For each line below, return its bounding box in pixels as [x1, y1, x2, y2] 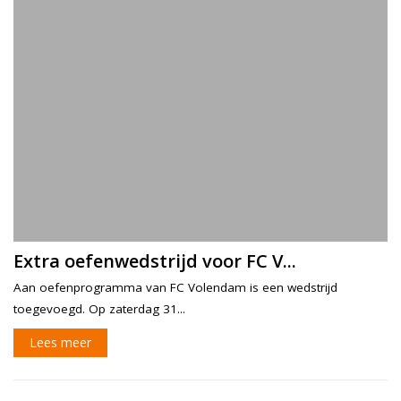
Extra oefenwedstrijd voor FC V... [13, 248, 296, 273]
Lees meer [30, 333, 91, 351]
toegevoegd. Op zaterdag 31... [13, 300, 185, 317]
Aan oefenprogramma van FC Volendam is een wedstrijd [13, 278, 337, 295]
